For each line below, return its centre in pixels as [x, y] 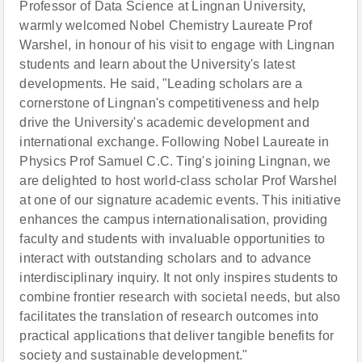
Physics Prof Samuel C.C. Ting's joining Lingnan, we [175, 161]
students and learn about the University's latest [158, 64]
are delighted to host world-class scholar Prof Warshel [179, 181]
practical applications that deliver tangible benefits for [177, 336]
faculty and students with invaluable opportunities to [173, 239]
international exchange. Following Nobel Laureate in [175, 142]
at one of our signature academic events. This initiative [180, 200]
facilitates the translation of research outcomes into [169, 316]
